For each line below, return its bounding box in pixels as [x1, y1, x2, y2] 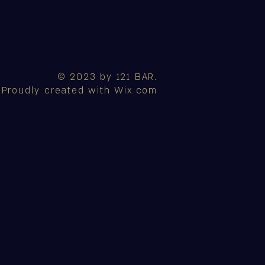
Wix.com [114, 84, 157, 98]
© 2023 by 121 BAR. [57, 70, 157, 84]
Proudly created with [1, 84, 115, 98]
